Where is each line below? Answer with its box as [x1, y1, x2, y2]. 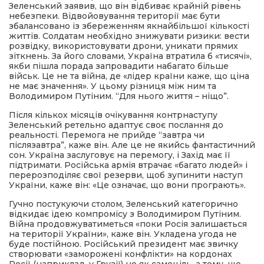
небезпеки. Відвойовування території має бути [9, 11, 220, 21]
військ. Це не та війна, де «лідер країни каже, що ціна [9, 71, 249, 81]
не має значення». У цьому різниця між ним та [9, 81, 216, 91]
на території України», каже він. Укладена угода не [9, 229, 237, 239]
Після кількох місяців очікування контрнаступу [9, 110, 217, 120]
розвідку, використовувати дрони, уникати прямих [9, 41, 238, 51]
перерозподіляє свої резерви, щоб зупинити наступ [9, 170, 243, 180]
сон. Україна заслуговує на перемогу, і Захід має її [9, 150, 230, 160]
